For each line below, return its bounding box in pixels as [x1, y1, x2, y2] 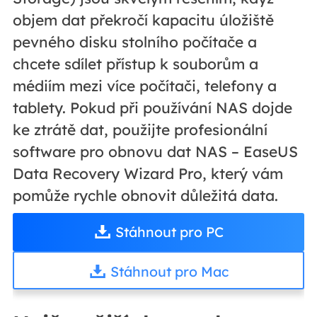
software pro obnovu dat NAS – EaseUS [12, 142, 298, 161]
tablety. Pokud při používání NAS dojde [12, 98, 292, 117]
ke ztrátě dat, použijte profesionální [12, 120, 267, 139]
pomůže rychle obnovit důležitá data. [12, 185, 278, 204]
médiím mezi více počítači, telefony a [12, 76, 277, 95]
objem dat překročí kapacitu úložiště [12, 10, 274, 29]
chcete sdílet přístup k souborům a [12, 54, 258, 73]
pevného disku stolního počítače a [12, 32, 257, 51]
